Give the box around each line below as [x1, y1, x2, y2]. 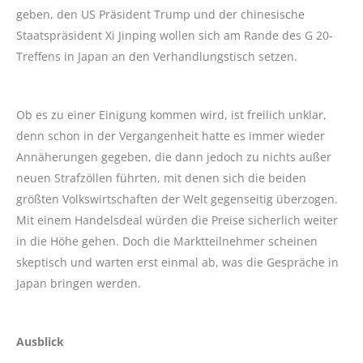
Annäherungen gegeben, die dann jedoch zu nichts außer [16, 149, 331, 165]
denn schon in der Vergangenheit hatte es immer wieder [16, 128, 325, 144]
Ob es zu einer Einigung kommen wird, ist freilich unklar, [16, 107, 327, 123]
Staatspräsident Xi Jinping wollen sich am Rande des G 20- [16, 28, 333, 44]
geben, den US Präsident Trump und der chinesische [16, 6, 305, 23]
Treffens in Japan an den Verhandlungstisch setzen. [16, 49, 297, 65]
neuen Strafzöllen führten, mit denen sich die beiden [16, 170, 306, 186]
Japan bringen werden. [16, 275, 141, 292]
